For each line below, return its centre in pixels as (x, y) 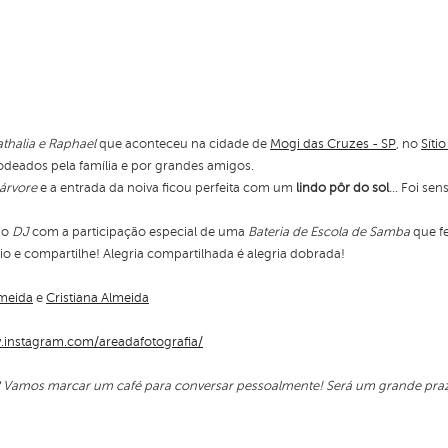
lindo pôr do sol (341, 188)
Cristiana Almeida (97, 298)
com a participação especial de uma (138, 232)
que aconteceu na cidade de (183, 144)
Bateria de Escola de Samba (329, 232)
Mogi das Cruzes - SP (333, 144)
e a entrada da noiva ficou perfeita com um (166, 188)
